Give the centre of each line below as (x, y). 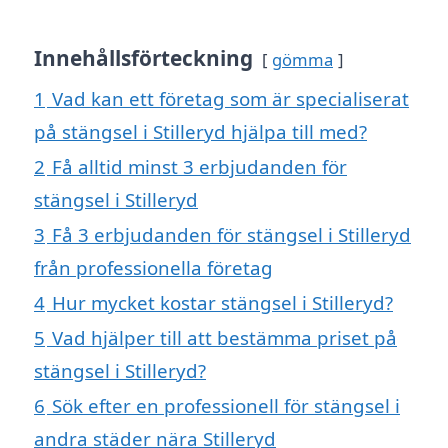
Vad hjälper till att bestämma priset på (224, 338)
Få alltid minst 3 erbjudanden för (199, 167)
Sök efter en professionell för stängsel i (226, 406)
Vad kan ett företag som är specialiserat (230, 99)
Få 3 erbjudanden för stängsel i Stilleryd (231, 235)
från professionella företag (153, 268)
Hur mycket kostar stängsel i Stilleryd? (222, 303)
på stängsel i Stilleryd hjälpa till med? (200, 132)
